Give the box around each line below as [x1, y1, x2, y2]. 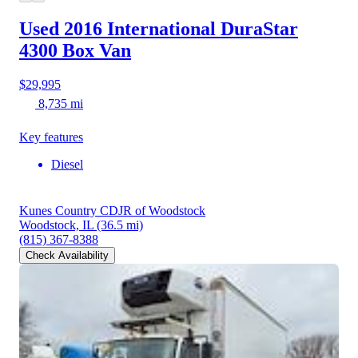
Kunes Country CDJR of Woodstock [19, 204, 205, 218]
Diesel [51, 157, 83, 172]
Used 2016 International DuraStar [19, 18, 298, 40]
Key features [19, 130, 83, 145]
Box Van [62, 40, 131, 62]
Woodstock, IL [19, 218, 93, 233]
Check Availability [26, 249, 109, 262]
